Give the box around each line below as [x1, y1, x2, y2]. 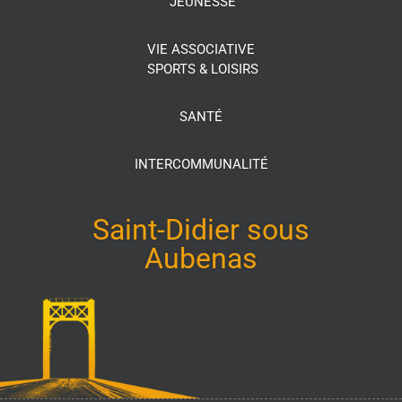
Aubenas [144, 241, 258, 276]
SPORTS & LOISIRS [147, 61, 258, 78]
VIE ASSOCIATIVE [147, 41, 255, 58]
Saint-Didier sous [92, 213, 310, 248]
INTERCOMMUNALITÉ [134, 156, 268, 173]
